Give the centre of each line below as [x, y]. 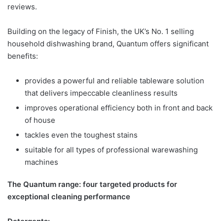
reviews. [22, 6]
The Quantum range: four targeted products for [92, 184]
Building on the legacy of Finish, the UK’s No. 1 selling [101, 31]
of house [40, 120]
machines [41, 162]
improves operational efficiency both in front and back [119, 108]
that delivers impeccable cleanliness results [101, 93]
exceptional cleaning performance [69, 196]
